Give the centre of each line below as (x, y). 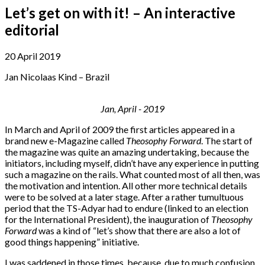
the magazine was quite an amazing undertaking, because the (127, 152)
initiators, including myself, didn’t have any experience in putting (132, 163)
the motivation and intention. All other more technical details (126, 186)
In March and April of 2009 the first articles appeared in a (120, 130)
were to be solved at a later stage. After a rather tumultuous (124, 197)
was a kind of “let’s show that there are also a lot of (139, 231)
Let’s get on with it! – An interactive (120, 13)
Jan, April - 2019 (132, 109)
